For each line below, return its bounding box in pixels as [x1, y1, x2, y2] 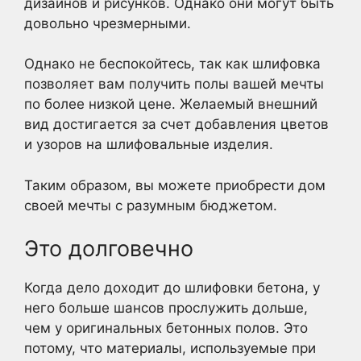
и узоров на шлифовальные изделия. [24, 136, 273, 152]
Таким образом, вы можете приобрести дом [24, 176, 326, 193]
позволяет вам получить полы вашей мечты [24, 76, 324, 92]
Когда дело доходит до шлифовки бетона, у [24, 280, 320, 296]
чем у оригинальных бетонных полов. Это [24, 320, 308, 336]
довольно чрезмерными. [24, 15, 191, 31]
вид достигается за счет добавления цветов [24, 116, 329, 132]
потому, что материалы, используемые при [24, 340, 316, 356]
